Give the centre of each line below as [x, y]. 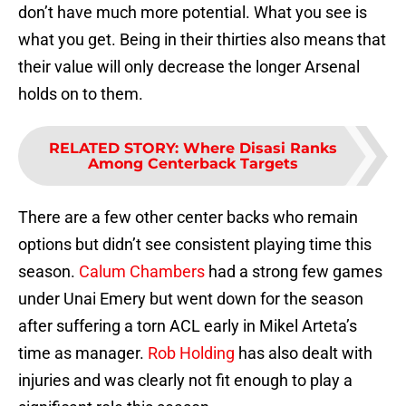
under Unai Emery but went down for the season [191, 299]
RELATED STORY [112, 149]
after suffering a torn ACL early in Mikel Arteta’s [188, 326]
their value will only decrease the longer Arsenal [189, 67]
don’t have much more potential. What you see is [193, 13]
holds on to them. [81, 94]
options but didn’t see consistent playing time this [195, 245]
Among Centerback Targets [193, 164]
